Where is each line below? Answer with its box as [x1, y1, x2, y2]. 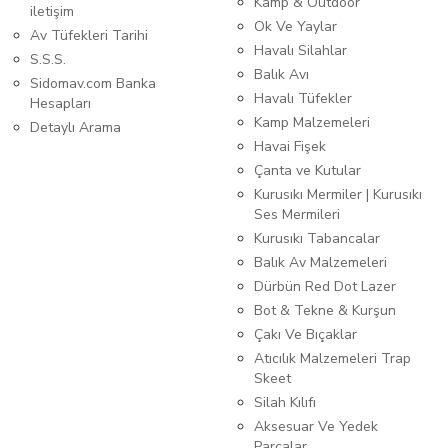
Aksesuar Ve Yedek [254, 417, 378, 437]
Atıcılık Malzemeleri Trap [254, 349, 411, 369]
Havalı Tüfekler [254, 89, 352, 109]
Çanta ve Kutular [254, 161, 361, 181]
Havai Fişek [254, 137, 326, 157]
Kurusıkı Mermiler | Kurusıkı [254, 185, 422, 205]
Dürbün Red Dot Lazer [254, 277, 396, 297]
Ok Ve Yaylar [254, 17, 337, 37]
